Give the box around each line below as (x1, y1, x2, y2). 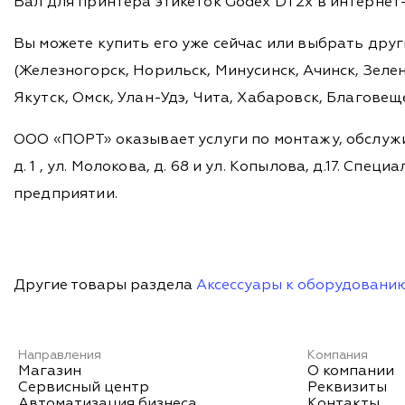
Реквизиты (306, 381, 387, 396)
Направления (18, 349, 101, 363)
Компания (306, 349, 368, 363)
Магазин (18, 364, 81, 380)
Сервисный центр (18, 381, 149, 396)
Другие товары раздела (14, 278, 196, 294)
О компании (306, 364, 394, 380)
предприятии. (14, 187, 118, 202)
